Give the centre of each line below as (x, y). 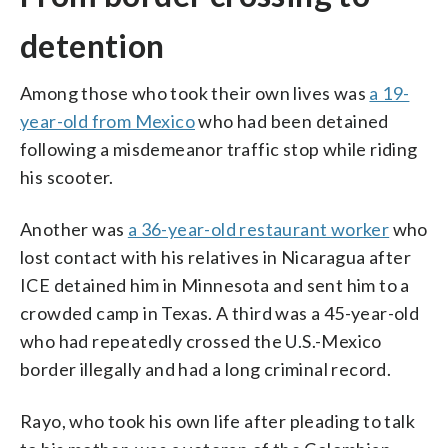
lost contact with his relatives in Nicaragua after (215, 256)
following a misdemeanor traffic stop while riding (219, 148)
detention (92, 45)
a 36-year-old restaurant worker (258, 228)
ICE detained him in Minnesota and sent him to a (215, 284)
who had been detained (292, 120)
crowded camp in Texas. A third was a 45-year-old (220, 312)
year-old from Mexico (107, 120)
